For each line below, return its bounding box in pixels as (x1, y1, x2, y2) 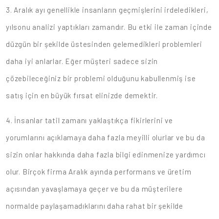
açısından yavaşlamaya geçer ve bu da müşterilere (6, 184, 183, 194)
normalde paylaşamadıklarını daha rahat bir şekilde (6, 201, 183, 211)
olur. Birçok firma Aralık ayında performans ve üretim (6, 167, 192, 176)
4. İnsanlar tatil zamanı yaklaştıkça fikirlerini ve (6, 116, 173, 125)
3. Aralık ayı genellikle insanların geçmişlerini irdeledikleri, (6, 5, 209, 15)
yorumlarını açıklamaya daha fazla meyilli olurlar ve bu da (6, 133, 205, 142)
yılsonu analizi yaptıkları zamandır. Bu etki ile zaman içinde (6, 22, 212, 32)
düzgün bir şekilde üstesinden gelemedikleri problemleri (6, 40, 202, 49)
